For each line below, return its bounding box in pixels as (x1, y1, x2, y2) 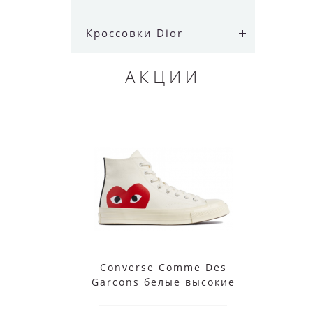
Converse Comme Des (99, 261, 227, 275)
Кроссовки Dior (86, 26, 183, 41)
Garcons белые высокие (91, 275, 235, 289)
